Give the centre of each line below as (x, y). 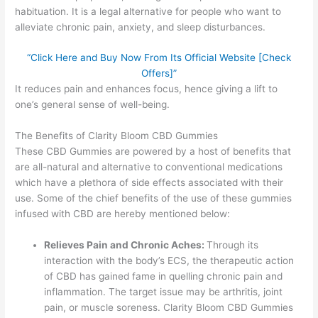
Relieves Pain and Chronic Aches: (126, 245)
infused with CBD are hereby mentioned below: (123, 214)
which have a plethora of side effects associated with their (149, 183)
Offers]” (159, 73)
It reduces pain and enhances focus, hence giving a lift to (147, 89)
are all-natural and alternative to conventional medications (149, 167)
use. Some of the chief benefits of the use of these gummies (154, 198)
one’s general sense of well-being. (93, 105)
